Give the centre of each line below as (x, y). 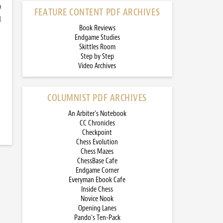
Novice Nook (97, 199)
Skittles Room (97, 47)
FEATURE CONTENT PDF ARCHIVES (97, 12)
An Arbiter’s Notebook (97, 114)
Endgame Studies (97, 38)
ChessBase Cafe (97, 161)
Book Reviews (97, 28)
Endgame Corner (97, 170)
